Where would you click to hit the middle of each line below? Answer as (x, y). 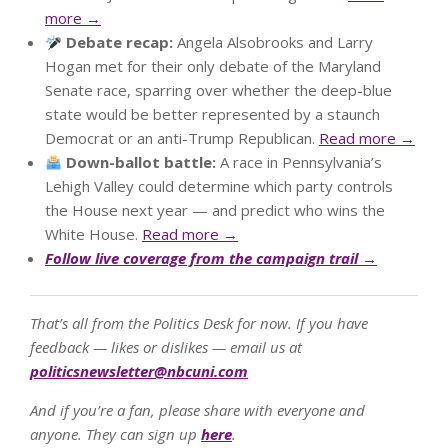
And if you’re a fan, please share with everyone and (197, 410)
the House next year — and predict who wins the (215, 210)
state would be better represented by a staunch (212, 114)
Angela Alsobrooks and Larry (273, 42)
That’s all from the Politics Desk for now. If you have (199, 323)
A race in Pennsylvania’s (299, 162)
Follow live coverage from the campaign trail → (211, 258)
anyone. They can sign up (115, 434)
